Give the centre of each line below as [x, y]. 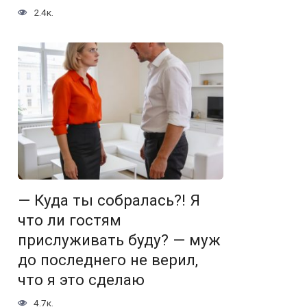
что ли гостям [70, 220]
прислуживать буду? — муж [119, 240]
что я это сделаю [81, 280]
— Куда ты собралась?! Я [109, 200]
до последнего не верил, [108, 260]
